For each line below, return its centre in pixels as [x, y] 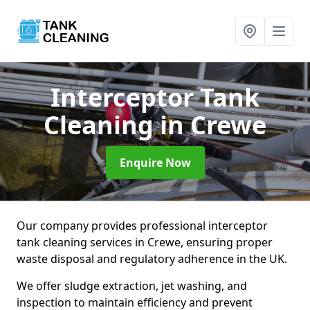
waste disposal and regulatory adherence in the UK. [153, 259]
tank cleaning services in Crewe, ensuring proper [145, 242]
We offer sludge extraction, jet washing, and [132, 286]
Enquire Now [155, 163]
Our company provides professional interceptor [142, 226]
